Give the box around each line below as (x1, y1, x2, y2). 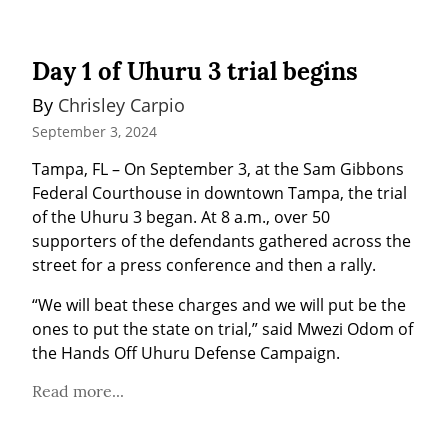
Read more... (32, 381, 124, 402)
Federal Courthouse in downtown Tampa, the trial (32, 182, 407, 205)
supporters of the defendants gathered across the (32, 230, 411, 253)
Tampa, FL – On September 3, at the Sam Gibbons (32, 158, 404, 181)
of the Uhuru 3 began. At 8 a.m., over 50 (32, 206, 330, 229)
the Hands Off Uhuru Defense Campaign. (32, 342, 340, 365)
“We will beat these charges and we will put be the (32, 294, 406, 317)
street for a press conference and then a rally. (32, 254, 376, 277)
